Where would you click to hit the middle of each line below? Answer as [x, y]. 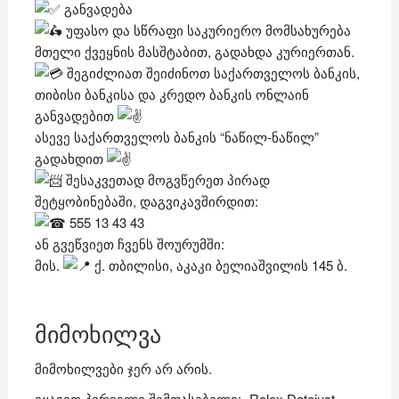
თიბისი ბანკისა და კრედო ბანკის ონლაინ [171, 94]
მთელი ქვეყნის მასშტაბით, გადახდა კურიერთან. [194, 52]
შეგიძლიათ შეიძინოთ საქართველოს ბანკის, [211, 73]
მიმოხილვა [98, 335]
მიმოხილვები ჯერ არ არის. [123, 369]
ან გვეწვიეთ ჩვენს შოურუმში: [129, 244]
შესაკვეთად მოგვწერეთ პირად [166, 180]
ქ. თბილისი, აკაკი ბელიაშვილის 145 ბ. [219, 265]
